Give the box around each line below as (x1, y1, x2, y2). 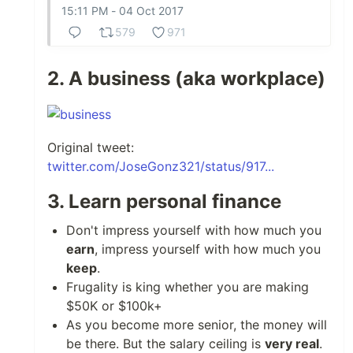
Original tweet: (47, 139, 134, 155)
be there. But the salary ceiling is (66, 335, 265, 351)
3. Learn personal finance (47, 189, 281, 213)
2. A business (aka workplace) (47, 66, 325, 90)
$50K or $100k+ (66, 297, 162, 314)
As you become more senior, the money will (66, 316, 327, 333)
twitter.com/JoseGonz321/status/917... (47, 158, 274, 174)
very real (265, 335, 319, 351)
